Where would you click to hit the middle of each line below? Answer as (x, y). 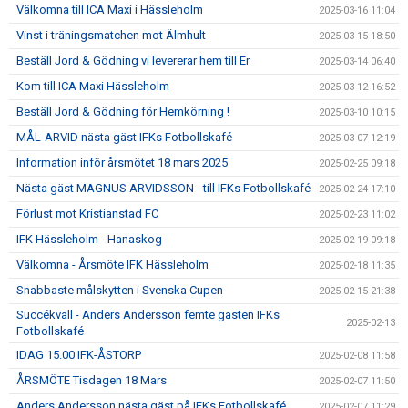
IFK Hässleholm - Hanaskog (89, 239)
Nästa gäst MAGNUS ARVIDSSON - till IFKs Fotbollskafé (163, 188)
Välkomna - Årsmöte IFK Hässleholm (112, 265)
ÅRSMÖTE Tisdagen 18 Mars (92, 380)
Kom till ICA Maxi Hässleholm (93, 86)
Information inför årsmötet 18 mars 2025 (122, 163)
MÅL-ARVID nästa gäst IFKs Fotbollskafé (124, 137)
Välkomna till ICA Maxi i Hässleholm (110, 10)
